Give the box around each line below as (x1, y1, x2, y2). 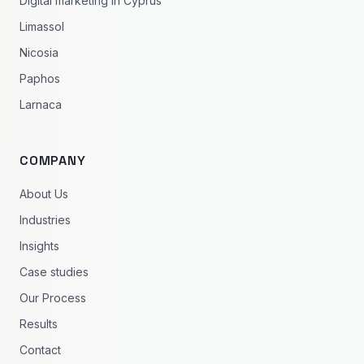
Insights (19, 239, 59, 253)
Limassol (19, 19, 64, 33)
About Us (19, 187, 68, 201)
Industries (19, 213, 71, 227)
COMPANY (19, 152, 86, 169)
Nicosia (19, 45, 58, 59)
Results (19, 317, 58, 331)
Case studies (19, 265, 89, 279)
